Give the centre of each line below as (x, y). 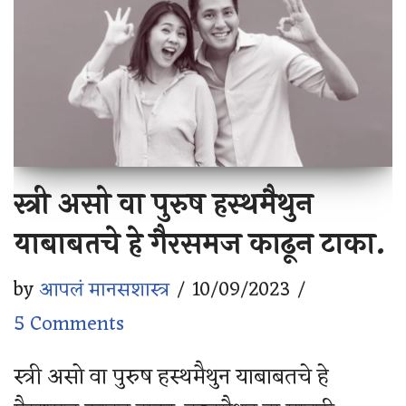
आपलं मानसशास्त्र (104, 290)
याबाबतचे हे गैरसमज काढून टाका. (200, 244)
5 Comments (69, 324)
